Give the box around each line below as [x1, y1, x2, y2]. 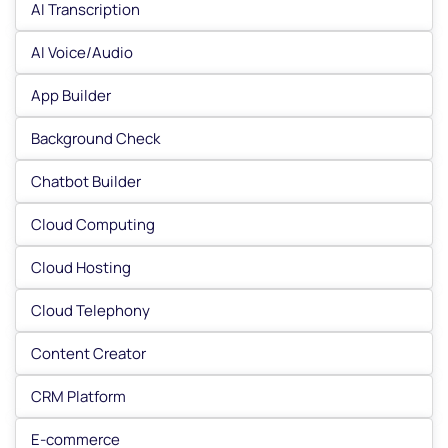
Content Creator [31, 343, 146, 364]
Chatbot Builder [31, 171, 141, 192]
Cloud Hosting [31, 257, 131, 278]
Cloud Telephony [31, 300, 150, 321]
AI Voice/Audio [31, 42, 133, 63]
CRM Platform [31, 386, 126, 407]
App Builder [31, 85, 111, 106]
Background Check [31, 128, 160, 149]
